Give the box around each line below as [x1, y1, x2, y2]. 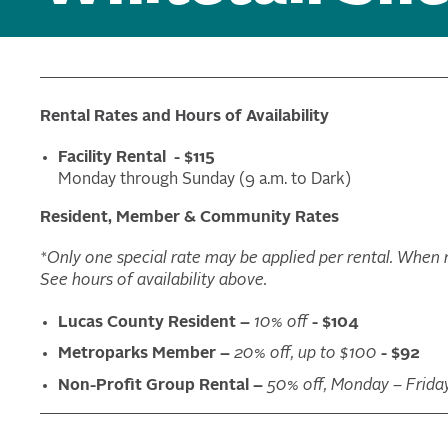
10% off [254, 314, 308, 331]
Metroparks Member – [58, 346, 234, 363]
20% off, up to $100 [234, 346, 377, 363]
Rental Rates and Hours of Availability [40, 109, 329, 125]
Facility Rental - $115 [58, 150, 215, 167]
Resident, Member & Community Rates [40, 210, 339, 227]
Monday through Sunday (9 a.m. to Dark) [58, 172, 351, 189]
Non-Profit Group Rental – [58, 377, 267, 394]
